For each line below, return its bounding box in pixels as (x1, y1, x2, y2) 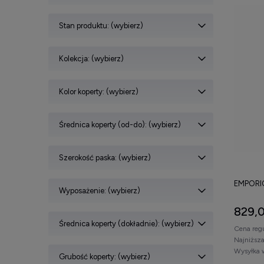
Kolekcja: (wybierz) (59, 54, 124, 63)
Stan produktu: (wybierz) (59, 21, 143, 30)
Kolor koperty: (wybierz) (59, 87, 138, 96)
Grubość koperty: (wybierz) (59, 252, 150, 261)
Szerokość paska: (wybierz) (59, 153, 151, 162)
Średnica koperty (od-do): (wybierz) (59, 120, 181, 129)
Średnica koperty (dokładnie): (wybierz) (59, 219, 194, 228)
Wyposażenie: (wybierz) (59, 186, 140, 195)
